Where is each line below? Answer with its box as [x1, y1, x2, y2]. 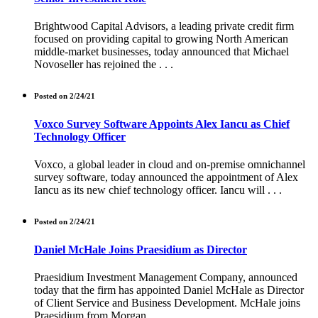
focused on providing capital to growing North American [34, 32, 288, 45]
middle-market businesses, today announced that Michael [34, 45, 289, 57]
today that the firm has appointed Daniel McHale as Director [34, 284, 304, 297]
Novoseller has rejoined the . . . [34, 57, 173, 70]
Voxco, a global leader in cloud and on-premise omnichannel [34, 158, 305, 171]
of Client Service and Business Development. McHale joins [34, 297, 300, 309]
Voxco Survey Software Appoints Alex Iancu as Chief [34, 117, 290, 130]
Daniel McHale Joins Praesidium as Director [34, 243, 247, 256]
